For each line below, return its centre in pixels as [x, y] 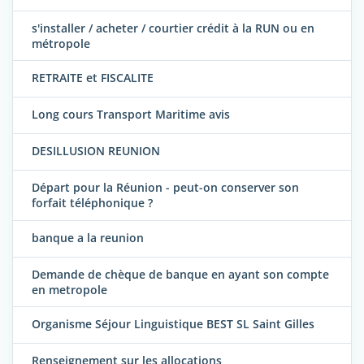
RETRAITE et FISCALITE [93, 78]
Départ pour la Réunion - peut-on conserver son [165, 188]
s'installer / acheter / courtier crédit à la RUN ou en [173, 28]
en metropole [69, 289]
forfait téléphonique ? [92, 203]
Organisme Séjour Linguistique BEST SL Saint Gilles [173, 324]
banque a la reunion [88, 237]
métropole [61, 44]
